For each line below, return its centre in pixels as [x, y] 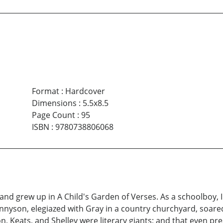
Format [45, 91]
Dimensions [54, 103]
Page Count [53, 115]
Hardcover [85, 91]
